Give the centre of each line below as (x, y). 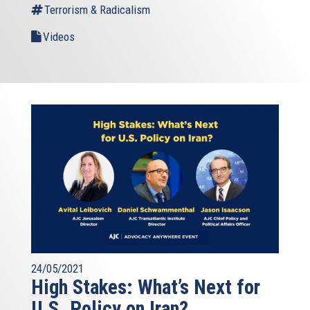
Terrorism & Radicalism (97, 9)
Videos (59, 36)
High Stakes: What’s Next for (146, 287)
